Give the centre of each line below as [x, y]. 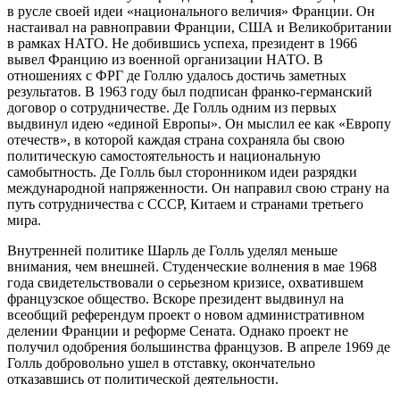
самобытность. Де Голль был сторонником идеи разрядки [182, 171]
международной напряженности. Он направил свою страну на [198, 187]
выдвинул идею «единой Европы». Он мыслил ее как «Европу [199, 123]
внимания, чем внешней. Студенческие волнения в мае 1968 [192, 266]
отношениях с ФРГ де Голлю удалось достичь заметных [177, 75]
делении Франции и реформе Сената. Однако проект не [178, 330]
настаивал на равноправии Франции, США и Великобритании [200, 27]
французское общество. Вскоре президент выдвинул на [175, 298]
